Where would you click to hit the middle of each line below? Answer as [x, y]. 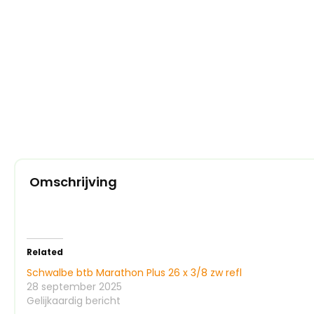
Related [45, 252]
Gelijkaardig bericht [74, 300]
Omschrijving [73, 182]
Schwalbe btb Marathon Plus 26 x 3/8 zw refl [134, 272]
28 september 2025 [74, 286]
